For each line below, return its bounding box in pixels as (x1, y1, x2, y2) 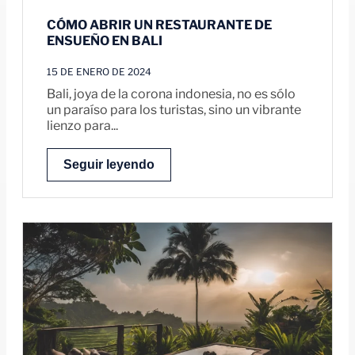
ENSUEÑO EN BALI (47, 33, 162, 49)
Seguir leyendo (63, 158, 155, 172)
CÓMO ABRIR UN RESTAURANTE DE (47, 17, 272, 33)
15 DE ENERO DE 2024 (47, 66, 151, 78)
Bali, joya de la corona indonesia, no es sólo (47, 86, 296, 102)
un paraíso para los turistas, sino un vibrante (47, 102, 301, 118)
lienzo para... (47, 118, 118, 134)
